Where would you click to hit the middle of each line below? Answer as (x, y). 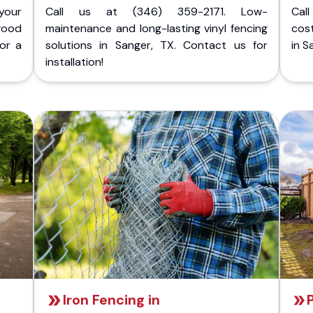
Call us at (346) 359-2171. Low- (156, 12)
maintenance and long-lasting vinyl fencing (156, 28)
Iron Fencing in (111, 300)
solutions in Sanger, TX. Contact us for (156, 45)
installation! (74, 62)
